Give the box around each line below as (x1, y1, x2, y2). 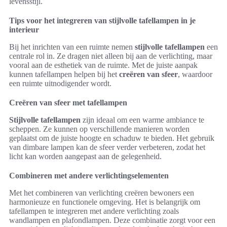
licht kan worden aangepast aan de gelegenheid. (9, 152, 162, 161)
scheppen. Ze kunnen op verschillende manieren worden (9, 124, 190, 133)
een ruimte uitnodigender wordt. (9, 79, 111, 88)
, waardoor (178, 69, 212, 79)
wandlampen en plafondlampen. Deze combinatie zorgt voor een (9, 215, 215, 224)
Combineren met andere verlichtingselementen (9, 171, 169, 180)
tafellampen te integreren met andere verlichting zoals (9, 206, 179, 215)
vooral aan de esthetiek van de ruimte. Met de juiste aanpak (9, 60, 198, 69)
